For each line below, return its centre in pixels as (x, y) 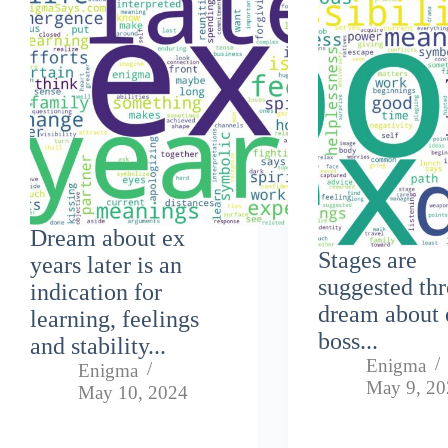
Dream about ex (107, 237)
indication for (96, 291)
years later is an (106, 264)
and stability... (98, 345)
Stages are (368, 259)
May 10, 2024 (133, 392)
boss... (348, 340)
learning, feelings (114, 318)
